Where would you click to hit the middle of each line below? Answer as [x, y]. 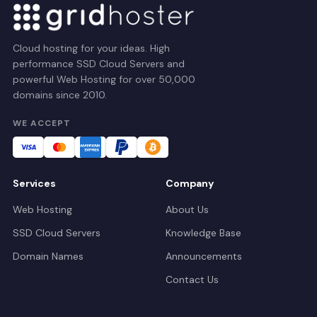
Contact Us [192, 279]
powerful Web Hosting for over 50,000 [104, 79]
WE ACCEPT [42, 123]
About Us [187, 209]
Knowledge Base [203, 232]
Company [190, 183]
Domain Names [48, 256]
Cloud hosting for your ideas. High [91, 48]
